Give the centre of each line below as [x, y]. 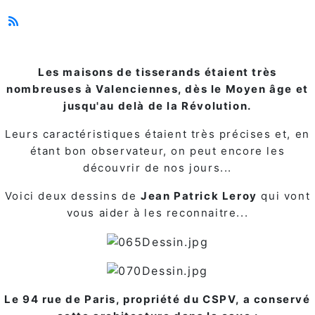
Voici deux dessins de [72, 196]
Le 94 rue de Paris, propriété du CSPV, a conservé [157, 300]
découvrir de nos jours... [157, 168]
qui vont [284, 196]
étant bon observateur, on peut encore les [157, 151]
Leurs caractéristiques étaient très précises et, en [157, 134]
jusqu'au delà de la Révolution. [157, 106]
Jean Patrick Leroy [199, 196]
